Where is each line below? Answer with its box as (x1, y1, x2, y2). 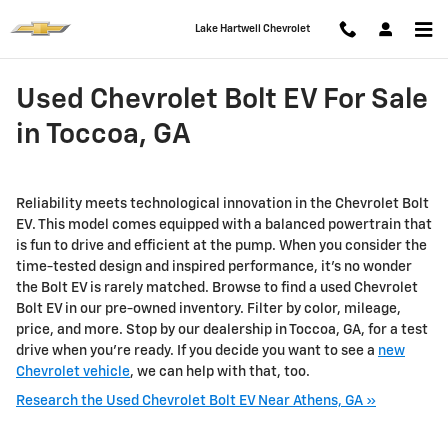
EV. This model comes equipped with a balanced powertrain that (16, 218, 432, 232)
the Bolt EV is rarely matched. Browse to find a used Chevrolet (16, 281, 418, 295)
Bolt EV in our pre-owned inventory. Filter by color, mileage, (16, 302, 401, 316)
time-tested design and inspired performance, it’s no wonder (16, 260, 412, 274)
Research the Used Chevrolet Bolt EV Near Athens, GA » (16, 394, 376, 408)
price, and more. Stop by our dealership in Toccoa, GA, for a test (16, 323, 428, 337)
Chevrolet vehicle (16, 365, 130, 379)
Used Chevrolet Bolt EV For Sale (16, 86, 428, 114)
